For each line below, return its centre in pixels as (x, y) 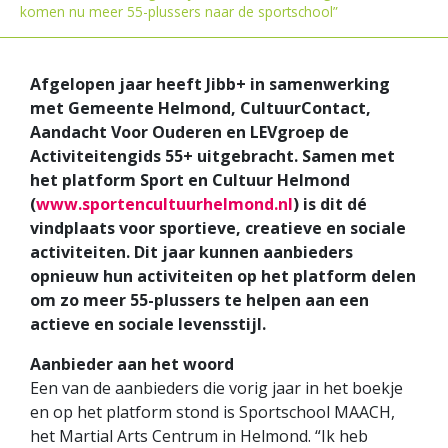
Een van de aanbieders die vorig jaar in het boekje (216, 388)
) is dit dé (330, 204)
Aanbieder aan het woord (132, 364)
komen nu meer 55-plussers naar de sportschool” (179, 12)
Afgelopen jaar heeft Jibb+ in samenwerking (210, 84)
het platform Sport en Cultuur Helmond (190, 180)
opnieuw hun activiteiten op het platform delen (223, 276)
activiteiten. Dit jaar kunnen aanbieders (191, 252)
